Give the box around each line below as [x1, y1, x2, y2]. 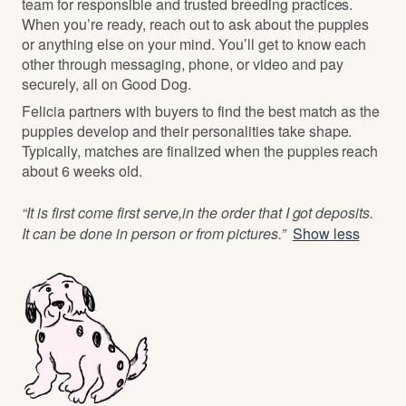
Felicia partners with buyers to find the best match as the [22, 101, 381, 122]
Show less [292, 223, 360, 245]
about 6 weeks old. [22, 160, 142, 182]
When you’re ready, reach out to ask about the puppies [22, 14, 370, 35]
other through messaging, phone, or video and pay [22, 53, 343, 75]
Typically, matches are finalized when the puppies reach [22, 140, 379, 162]
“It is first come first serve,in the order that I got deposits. [22, 202, 374, 224]
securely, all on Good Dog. [22, 73, 191, 95]
